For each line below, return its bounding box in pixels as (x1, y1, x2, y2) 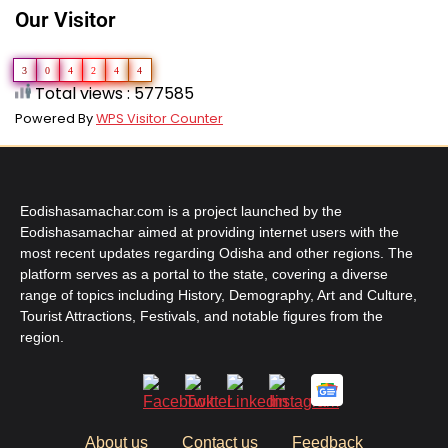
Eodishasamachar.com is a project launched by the (20, 203, 342, 220)
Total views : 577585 (31, 82, 194, 106)
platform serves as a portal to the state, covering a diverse (20, 266, 388, 283)
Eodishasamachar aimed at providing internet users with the (20, 224, 399, 241)
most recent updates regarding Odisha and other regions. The (20, 245, 413, 262)
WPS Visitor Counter (96, 110, 223, 128)
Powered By (15, 110, 96, 128)
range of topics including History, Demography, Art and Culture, (20, 287, 417, 304)
